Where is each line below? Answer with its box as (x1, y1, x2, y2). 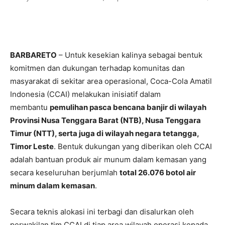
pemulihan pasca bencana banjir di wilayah (50, 102, 206, 113)
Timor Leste (10, 142, 54, 152)
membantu (10, 102, 50, 113)
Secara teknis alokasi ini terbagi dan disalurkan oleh (10, 207, 194, 217)
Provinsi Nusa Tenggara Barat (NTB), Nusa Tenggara (10, 116, 201, 126)
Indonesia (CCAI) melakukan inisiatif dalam (10, 89, 161, 99)
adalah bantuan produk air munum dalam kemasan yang (10, 155, 206, 165)
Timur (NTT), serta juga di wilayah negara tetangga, (10, 129, 199, 139)
